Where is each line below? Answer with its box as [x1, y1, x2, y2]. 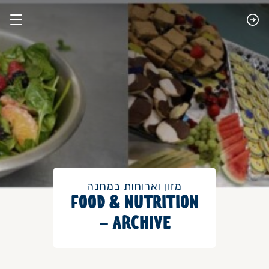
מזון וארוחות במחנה [87, 180, 182, 193]
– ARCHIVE [98, 215, 171, 234]
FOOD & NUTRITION [70, 195, 199, 214]
